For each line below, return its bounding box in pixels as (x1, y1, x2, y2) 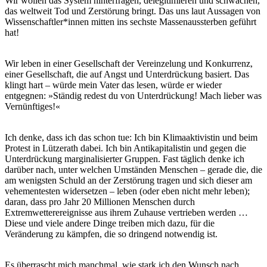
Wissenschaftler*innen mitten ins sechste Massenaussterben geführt (5, 17, 256, 27)
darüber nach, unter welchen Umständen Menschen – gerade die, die (5, 164, 262, 175)
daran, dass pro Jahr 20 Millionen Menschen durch (5, 197, 195, 207)
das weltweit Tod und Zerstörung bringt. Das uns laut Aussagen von (5, 6, 260, 17)
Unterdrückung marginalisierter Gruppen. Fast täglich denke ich (5, 154, 244, 164)
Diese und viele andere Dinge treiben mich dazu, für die (5, 218, 215, 229)
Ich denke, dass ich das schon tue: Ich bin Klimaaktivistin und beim (5, 132, 257, 143)
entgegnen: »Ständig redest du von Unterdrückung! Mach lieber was (5, 91, 262, 101)
